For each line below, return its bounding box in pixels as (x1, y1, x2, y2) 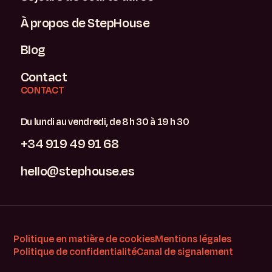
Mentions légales (155, 232, 232, 246)
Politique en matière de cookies (13, 232, 155, 246)
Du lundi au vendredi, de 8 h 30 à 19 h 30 (20, 115, 189, 129)
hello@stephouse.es (20, 161, 135, 180)
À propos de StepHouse (20, 14, 150, 33)
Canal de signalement (137, 245, 234, 259)
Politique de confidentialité (13, 245, 137, 259)
